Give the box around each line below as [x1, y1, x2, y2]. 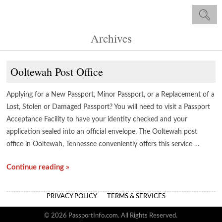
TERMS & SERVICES [107, 193, 166, 200]
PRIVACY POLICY [47, 193, 97, 200]
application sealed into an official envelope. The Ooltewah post [6, 128, 198, 135]
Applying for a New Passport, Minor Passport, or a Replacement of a [6, 91, 215, 98]
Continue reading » [6, 164, 70, 171]
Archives [90, 31, 132, 46]
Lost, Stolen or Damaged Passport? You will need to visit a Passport [6, 104, 211, 111]
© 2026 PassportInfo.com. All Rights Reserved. [44, 212, 178, 219]
